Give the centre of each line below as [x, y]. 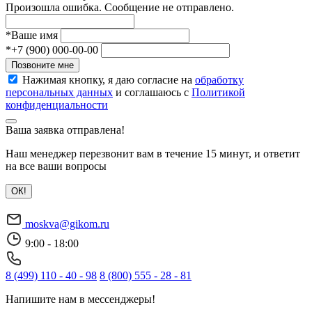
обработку [219, 79]
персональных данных [59, 92]
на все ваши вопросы [56, 166]
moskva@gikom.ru [67, 224]
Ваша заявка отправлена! [65, 130]
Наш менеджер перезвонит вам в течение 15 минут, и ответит [153, 153]
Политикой [218, 92]
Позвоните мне [42, 65]
